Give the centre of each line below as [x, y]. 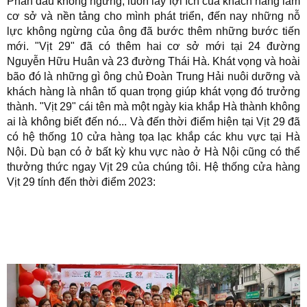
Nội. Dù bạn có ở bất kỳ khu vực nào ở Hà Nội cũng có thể [153, 152]
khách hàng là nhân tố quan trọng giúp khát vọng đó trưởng [153, 91]
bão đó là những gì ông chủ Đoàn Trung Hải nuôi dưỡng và [153, 76]
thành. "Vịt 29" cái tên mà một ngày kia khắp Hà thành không [153, 107]
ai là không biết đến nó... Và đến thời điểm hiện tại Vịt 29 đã [153, 122]
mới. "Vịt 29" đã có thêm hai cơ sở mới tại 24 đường [153, 46]
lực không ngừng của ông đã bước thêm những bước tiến [153, 31]
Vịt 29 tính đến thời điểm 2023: [81, 182]
